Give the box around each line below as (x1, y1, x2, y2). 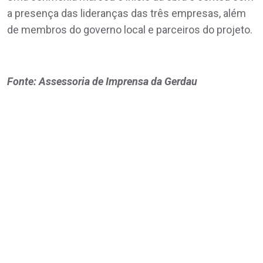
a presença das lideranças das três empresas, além (7, 6, 246, 19)
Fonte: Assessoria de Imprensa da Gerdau (7, 75, 200, 87)
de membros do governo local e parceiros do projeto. (7, 23, 252, 36)
